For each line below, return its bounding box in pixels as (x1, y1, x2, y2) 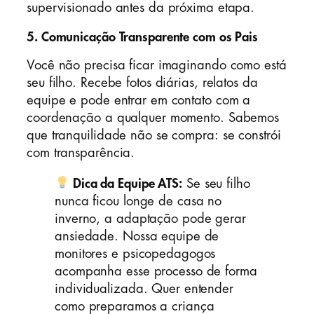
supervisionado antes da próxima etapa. (27, 1, 255, 15)
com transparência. (27, 146, 135, 160)
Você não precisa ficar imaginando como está (27, 59, 287, 72)
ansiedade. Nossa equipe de (55, 229, 219, 243)
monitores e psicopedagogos (55, 247, 216, 260)
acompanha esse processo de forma (55, 264, 257, 278)
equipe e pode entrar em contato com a (27, 94, 251, 107)
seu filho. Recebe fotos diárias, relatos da (27, 76, 258, 90)
